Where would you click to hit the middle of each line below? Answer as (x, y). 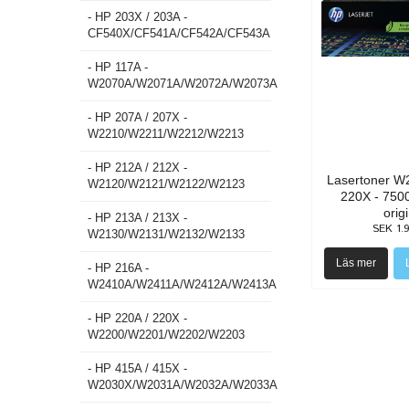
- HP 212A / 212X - (137, 168)
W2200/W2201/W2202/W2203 (166, 335)
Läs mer (356, 263)
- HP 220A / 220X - (137, 318)
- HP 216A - (118, 268)
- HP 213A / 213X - (137, 218)
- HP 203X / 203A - (137, 17)
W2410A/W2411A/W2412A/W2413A (182, 284)
